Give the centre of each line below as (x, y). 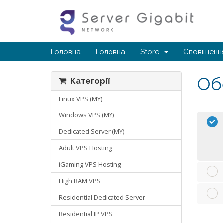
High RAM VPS (80, 181)
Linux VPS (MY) (80, 99)
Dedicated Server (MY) (92, 131)
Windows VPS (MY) (86, 115)
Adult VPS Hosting (85, 148)
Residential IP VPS (86, 214)
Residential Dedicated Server (102, 197)
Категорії (88, 81)
